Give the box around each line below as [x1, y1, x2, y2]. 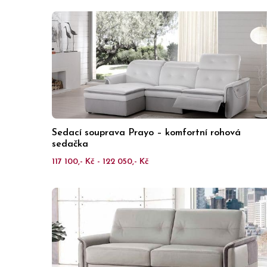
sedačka [52, 139, 88, 149]
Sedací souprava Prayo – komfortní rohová [52, 128, 241, 138]
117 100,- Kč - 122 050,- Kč [52, 157, 149, 166]
